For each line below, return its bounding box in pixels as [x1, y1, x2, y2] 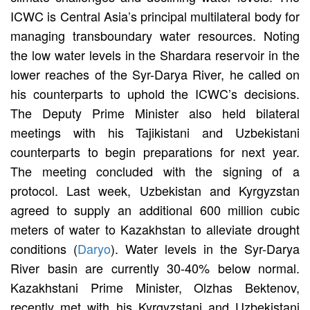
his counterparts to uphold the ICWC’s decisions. [10, 84, 300, 102]
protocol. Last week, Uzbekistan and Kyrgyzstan [10, 181, 300, 199]
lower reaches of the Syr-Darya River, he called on [10, 64, 300, 83]
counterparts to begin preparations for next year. [10, 142, 300, 161]
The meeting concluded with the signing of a [10, 161, 300, 180]
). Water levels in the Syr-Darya [111, 239, 300, 257]
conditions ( [10, 239, 77, 257]
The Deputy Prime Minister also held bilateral [10, 103, 300, 122]
